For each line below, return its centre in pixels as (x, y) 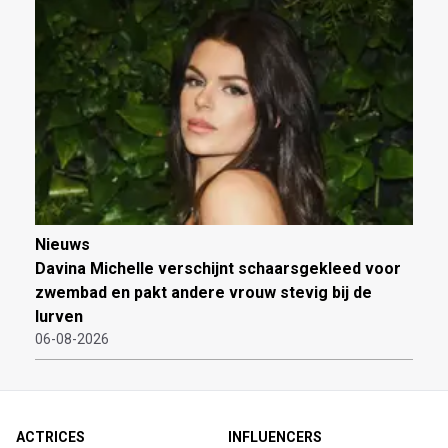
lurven (59, 316)
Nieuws (62, 244)
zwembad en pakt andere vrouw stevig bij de (203, 292)
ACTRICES (50, 436)
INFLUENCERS (275, 436)
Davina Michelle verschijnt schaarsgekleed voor (218, 268)
